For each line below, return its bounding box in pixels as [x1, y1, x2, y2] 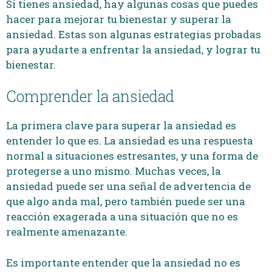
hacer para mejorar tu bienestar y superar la [6, 12, 231, 26]
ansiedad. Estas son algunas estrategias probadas [6, 27, 261, 41]
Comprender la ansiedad [6, 86, 174, 106]
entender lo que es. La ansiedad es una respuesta [6, 134, 253, 148]
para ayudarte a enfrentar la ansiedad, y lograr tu [6, 42, 260, 56]
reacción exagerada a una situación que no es [6, 209, 238, 223]
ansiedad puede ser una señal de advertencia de [6, 179, 251, 193]
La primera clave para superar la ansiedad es [6, 118, 236, 132]
